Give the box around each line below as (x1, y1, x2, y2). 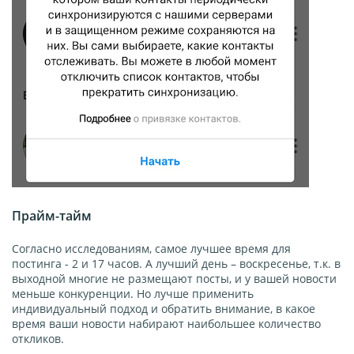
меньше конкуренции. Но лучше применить (12, 286, 254, 302)
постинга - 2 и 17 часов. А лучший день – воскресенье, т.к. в (12, 256, 341, 272)
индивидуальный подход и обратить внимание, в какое (12, 301, 315, 317)
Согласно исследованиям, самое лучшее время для (12, 241, 291, 257)
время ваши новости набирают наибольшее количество (12, 316, 321, 332)
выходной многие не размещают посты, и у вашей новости (12, 271, 337, 287)
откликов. (12, 331, 64, 347)
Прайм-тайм (12, 207, 92, 225)
